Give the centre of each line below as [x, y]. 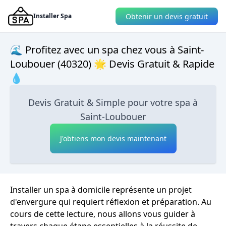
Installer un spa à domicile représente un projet [101, 190]
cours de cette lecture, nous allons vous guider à [103, 214]
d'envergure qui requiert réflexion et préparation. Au [111, 202]
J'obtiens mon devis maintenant [113, 138]
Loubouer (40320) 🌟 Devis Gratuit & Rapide [112, 64]
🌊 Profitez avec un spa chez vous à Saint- [107, 50]
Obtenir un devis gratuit [167, 16]
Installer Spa [52, 16]
